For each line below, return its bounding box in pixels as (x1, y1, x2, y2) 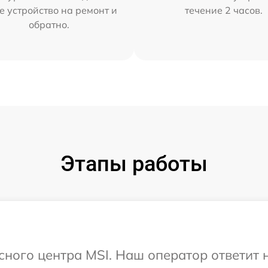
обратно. (28, 19, 69, 31)
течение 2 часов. (185, 4, 263, 16)
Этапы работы (60, 151, 208, 176)
